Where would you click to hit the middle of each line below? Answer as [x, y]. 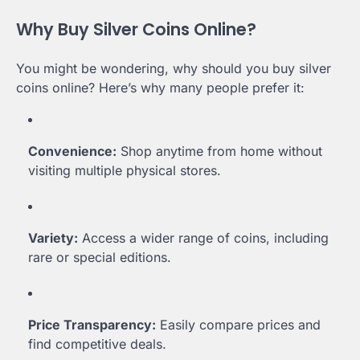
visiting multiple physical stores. [125, 171]
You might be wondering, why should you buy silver [174, 69]
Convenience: [72, 151]
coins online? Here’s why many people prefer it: [160, 88]
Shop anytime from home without [219, 151]
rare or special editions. [100, 258]
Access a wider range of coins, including [203, 238]
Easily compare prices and [238, 325]
